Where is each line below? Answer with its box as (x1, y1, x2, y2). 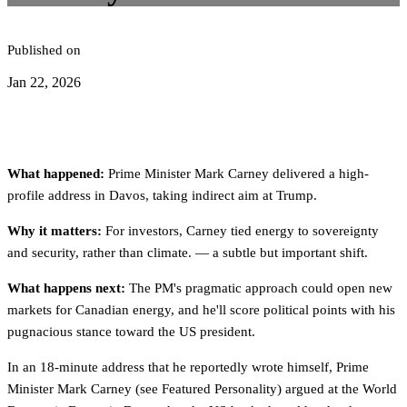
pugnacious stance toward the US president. (7, 324, 255, 339)
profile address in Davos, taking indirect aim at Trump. (7, 188, 317, 203)
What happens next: (7, 281, 125, 295)
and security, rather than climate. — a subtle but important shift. (7, 245, 368, 260)
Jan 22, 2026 (7, 74, 81, 90)
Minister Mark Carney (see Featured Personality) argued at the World (7, 382, 397, 396)
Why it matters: (7, 223, 102, 238)
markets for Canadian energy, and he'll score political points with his (7, 303, 395, 317)
